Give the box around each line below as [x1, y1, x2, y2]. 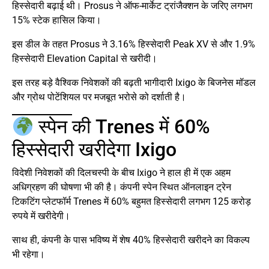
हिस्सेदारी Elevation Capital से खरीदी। [12, 53, 157, 65]
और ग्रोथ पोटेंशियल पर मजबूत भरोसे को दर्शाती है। [12, 91, 186, 103]
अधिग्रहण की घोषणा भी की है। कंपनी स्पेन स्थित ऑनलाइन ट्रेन [12, 181, 231, 193]
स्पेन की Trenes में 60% [34, 115, 211, 139]
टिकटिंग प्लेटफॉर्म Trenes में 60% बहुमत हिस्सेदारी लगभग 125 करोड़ [12, 196, 251, 208]
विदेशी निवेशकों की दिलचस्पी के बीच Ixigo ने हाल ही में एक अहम [12, 167, 231, 179]
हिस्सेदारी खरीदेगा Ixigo [12, 138, 177, 162]
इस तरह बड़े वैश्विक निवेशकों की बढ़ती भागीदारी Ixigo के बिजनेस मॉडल [12, 77, 256, 89]
